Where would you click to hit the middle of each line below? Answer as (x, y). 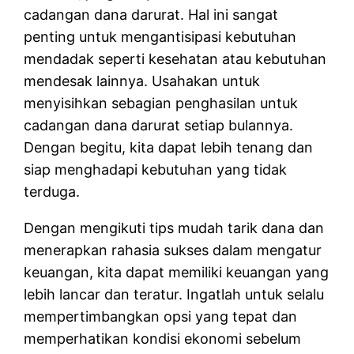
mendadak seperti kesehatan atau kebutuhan (175, 58)
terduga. (52, 191)
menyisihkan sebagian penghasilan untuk (161, 103)
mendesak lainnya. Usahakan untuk (142, 81)
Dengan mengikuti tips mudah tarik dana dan (174, 228)
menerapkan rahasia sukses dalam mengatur (173, 250)
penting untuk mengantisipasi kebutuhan (160, 36)
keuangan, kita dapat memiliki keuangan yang (177, 272)
